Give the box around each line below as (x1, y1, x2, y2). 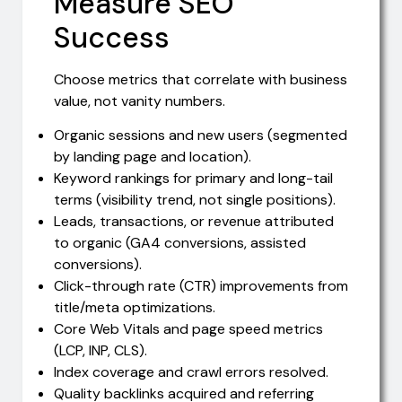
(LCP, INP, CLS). (54, 341, 147, 361)
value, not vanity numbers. (54, 91, 225, 110)
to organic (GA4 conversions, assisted (54, 233, 306, 253)
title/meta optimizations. (54, 298, 215, 318)
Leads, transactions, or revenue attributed (54, 212, 334, 232)
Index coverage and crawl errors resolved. (54, 363, 328, 382)
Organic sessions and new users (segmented (54, 126, 347, 145)
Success (54, 18, 170, 57)
